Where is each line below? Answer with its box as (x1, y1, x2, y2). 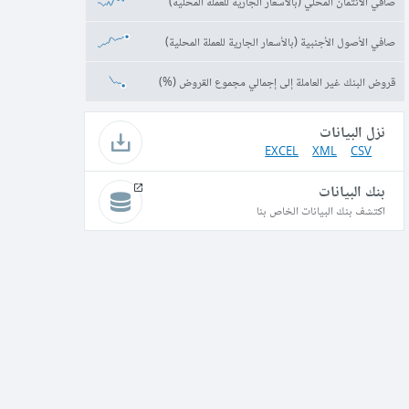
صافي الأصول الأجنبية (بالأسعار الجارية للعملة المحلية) (165, 34, 396, 48)
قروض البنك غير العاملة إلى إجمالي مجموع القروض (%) (159, 74, 396, 89)
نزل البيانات (320, 121, 386, 142)
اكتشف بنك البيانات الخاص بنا (257, 203, 386, 217)
